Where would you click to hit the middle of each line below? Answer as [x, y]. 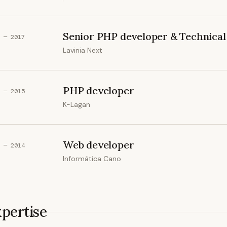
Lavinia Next [83, 50]
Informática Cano [92, 159]
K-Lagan [77, 105]
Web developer [99, 145]
